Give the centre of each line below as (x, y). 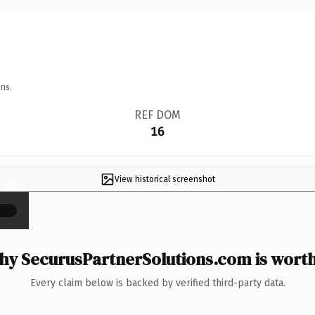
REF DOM (157, 115)
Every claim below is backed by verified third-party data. (157, 283)
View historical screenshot (165, 179)
